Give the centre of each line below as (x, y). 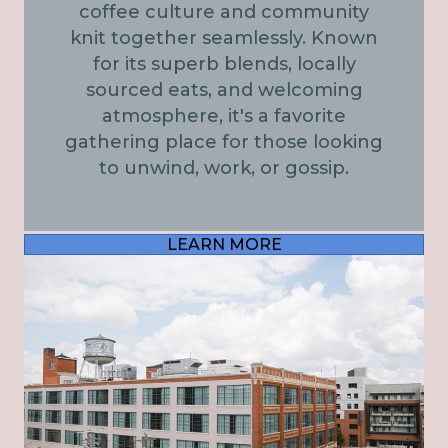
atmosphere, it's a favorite (224, 116)
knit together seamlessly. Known (224, 38)
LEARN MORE (224, 245)
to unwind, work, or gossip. (224, 168)
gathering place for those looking (224, 142)
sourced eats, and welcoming (224, 90)
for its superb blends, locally (224, 64)
